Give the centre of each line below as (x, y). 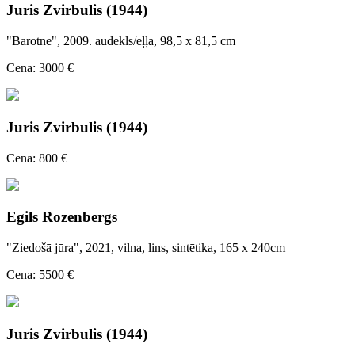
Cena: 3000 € (40, 68)
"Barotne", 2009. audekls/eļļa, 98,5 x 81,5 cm (121, 41)
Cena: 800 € (37, 158)
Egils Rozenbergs (62, 217)
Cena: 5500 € (40, 274)
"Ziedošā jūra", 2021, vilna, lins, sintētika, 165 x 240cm (146, 247)
